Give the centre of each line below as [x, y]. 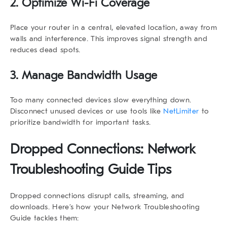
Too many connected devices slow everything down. [101, 100]
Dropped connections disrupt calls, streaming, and [97, 195]
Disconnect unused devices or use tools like [87, 111]
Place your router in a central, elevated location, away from [113, 27]
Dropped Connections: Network [103, 149]
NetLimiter [181, 111]
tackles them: [55, 218]
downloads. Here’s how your [61, 206]
